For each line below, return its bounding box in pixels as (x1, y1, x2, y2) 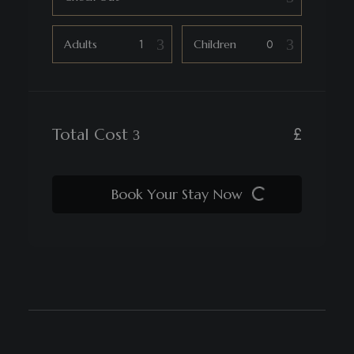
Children (194, 36, 236, 51)
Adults (63, 36, 97, 51)
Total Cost (51, 125, 133, 145)
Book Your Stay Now (111, 185, 243, 204)
